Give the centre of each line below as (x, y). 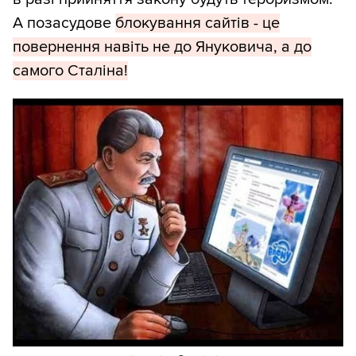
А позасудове (64, 23)
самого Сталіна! (70, 71)
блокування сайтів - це (197, 23)
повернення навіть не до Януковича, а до (162, 47)
